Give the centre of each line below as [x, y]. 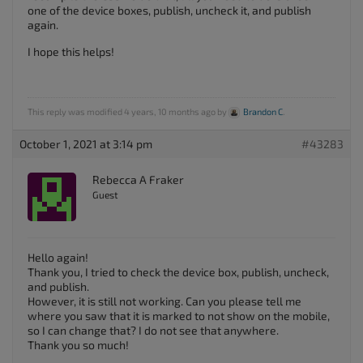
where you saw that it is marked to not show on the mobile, [179, 316]
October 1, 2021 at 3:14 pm [86, 144]
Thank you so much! [78, 345]
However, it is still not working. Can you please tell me [164, 301]
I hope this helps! [71, 51]
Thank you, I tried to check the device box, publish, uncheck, [178, 272]
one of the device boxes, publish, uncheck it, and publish [169, 10]
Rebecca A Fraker [138, 179]
